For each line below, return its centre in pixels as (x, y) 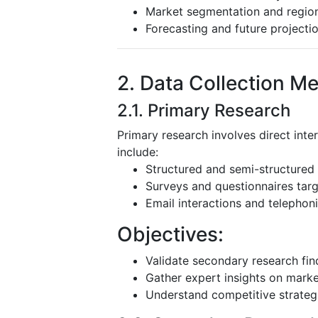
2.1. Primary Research (204, 110)
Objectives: (170, 234)
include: (138, 152)
